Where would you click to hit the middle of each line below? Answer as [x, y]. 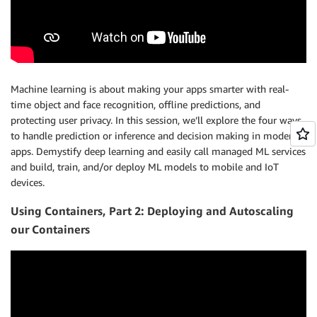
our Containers [50, 230]
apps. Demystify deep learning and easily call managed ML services [158, 151]
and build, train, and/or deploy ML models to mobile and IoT [145, 166]
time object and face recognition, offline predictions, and [136, 104]
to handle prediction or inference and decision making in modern [154, 135]
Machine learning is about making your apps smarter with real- [150, 88]
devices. [28, 182]
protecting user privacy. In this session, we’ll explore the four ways [156, 120]
